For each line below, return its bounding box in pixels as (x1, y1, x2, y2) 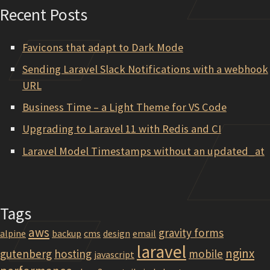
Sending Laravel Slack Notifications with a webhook (22, 62, 268, 77)
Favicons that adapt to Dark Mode (22, 40, 183, 54)
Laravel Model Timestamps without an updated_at (22, 143, 265, 158)
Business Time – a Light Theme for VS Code (22, 100, 227, 115)
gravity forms (159, 225, 224, 240)
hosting (54, 246, 92, 262)
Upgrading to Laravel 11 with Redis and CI (22, 122, 221, 136)
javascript (94, 248, 134, 261)
